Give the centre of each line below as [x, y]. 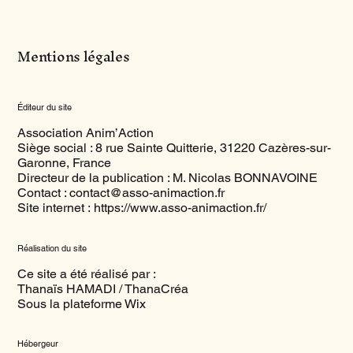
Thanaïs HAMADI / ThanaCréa [103, 288]
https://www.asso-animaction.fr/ [180, 207]
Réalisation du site [52, 248]
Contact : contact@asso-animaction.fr [121, 192]
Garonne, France [65, 162]
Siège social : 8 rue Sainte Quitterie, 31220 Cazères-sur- [175, 147]
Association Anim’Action [86, 132]
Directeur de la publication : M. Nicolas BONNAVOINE [168, 177]
